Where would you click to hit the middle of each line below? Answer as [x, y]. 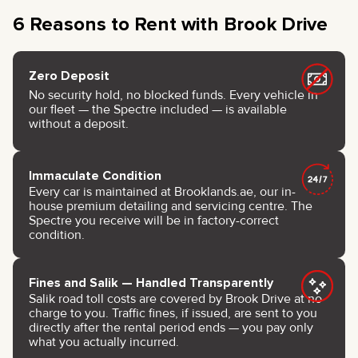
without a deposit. [79, 124]
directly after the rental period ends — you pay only [171, 327]
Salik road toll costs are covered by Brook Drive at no [175, 298]
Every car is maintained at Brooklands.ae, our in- [162, 191]
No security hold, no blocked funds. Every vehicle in [173, 95]
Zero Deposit [69, 76]
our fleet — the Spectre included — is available [158, 110]
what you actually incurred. [104, 342]
